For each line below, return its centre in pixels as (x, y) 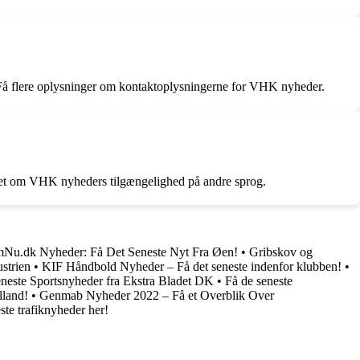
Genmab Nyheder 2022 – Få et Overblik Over (157, 295)
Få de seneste (259, 280)
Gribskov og (281, 252)
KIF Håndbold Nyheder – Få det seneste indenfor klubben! (192, 266)
